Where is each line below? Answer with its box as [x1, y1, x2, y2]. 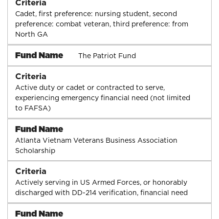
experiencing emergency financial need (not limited [15, 92, 190, 103]
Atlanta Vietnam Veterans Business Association [15, 135, 177, 145]
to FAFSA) [15, 103, 51, 113]
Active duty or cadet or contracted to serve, [15, 82, 165, 92]
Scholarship [15, 145, 55, 155]
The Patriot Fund [78, 50, 136, 61]
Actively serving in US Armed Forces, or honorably [15, 177, 187, 187]
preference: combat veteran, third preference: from [15, 19, 188, 29]
